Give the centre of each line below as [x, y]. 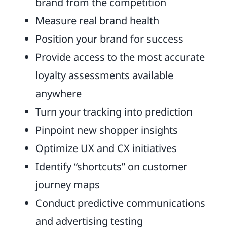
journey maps [67, 185]
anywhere [58, 93]
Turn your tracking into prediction [114, 112]
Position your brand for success [109, 39]
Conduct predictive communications [120, 203]
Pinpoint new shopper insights [106, 130]
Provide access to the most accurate [120, 57]
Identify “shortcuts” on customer [111, 166]
